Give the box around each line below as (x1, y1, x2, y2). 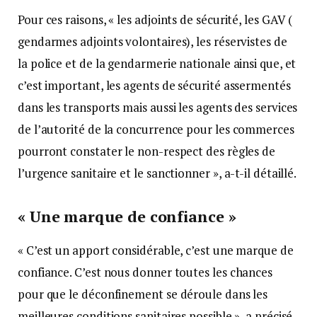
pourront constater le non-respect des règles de (18, 143, 276, 160)
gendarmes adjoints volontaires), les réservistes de (18, 33, 287, 50)
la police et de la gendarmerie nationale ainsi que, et (18, 55, 296, 72)
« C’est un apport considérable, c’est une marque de (18, 242, 294, 259)
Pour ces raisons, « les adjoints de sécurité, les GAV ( (18, 11, 293, 28)
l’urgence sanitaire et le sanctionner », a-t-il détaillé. (18, 165, 297, 182)
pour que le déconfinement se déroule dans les (18, 286, 268, 303)
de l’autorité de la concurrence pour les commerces (18, 121, 294, 138)
